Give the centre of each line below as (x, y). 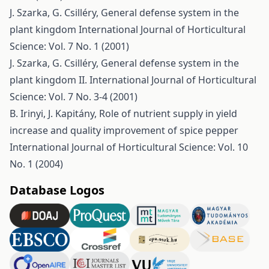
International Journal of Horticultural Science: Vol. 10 (129, 147)
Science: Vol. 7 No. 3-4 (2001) (74, 97)
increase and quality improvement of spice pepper (124, 130)
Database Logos (57, 190)
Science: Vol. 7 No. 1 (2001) (69, 46)
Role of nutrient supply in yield (168, 113)
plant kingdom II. (50, 80)
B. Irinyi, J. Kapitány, (54, 113)
